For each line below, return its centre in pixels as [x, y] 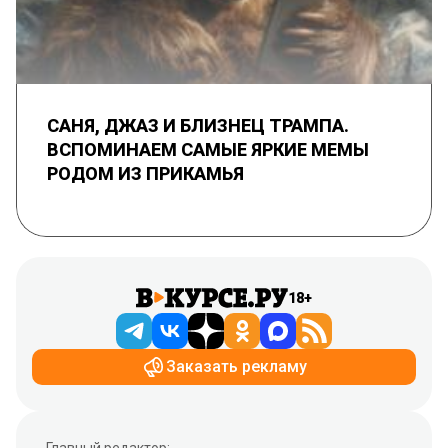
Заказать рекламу [236, 367]
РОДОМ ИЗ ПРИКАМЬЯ [145, 174]
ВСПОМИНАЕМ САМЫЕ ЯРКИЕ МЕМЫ [208, 150]
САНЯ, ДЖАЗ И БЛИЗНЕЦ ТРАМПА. [198, 126]
